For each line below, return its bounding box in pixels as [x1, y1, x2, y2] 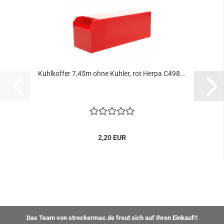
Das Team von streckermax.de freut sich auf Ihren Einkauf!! [26, 214, 198, 221]
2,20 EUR [97, 133, 126, 141]
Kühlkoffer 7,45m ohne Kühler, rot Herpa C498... [37, 69, 186, 77]
